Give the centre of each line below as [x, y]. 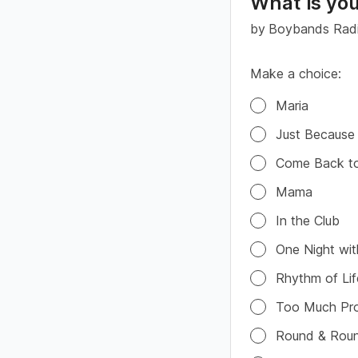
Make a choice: [296, 74]
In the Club [308, 221]
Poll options [284, 92]
